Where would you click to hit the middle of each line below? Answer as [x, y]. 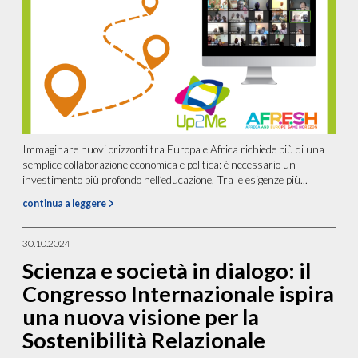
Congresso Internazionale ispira [179, 294]
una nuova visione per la [141, 317]
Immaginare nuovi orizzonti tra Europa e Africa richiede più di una [174, 150]
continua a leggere [66, 204]
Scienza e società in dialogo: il [167, 271]
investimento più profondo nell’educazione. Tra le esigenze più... [165, 180]
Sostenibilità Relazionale [144, 340]
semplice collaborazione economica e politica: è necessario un [159, 165]
